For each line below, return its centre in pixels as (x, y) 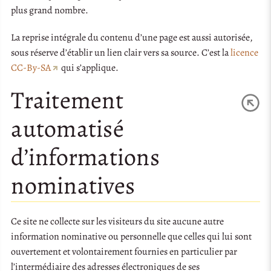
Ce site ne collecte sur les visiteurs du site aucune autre (118, 221)
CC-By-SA (31, 68)
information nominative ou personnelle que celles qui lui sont (132, 236)
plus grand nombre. (50, 11)
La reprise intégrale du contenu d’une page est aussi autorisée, (132, 38)
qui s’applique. (89, 68)
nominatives (73, 186)
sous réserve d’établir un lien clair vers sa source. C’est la (121, 53)
